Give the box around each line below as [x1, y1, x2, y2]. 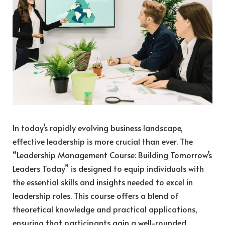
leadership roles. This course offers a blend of [13, 190, 179, 201]
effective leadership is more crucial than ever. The [13, 136, 193, 147]
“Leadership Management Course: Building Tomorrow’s [13, 149, 212, 161]
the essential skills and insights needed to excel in [13, 176, 193, 188]
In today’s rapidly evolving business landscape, [13, 122, 183, 134]
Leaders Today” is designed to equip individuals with [13, 163, 204, 174]
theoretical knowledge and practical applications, [13, 203, 197, 215]
